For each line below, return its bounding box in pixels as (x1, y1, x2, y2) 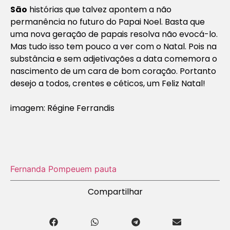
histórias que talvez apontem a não (27, 3, 171, 15)
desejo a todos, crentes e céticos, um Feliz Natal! (10, 77, 205, 89)
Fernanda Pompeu (10, 163, 80, 174)
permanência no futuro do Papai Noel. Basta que (10, 15, 205, 28)
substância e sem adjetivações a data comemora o (10, 52, 217, 65)
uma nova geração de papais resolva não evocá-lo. (10, 28, 218, 40)
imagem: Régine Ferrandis (10, 102, 114, 114)
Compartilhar (87, 185, 143, 198)
